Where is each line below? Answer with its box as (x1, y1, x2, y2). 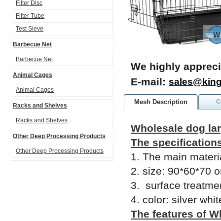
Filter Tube (16, 12, 44, 19)
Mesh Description (134, 98, 187, 106)
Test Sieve (16, 25, 43, 32)
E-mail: (131, 76, 169, 87)
